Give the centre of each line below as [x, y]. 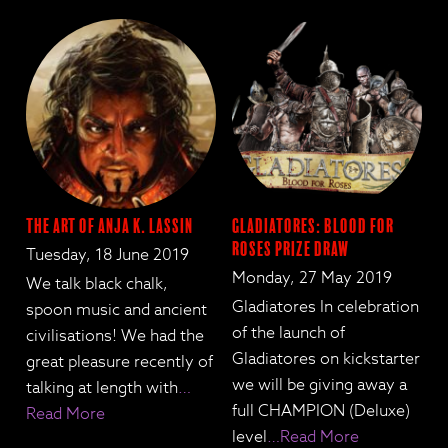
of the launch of [288, 333]
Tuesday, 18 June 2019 [108, 254]
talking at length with [102, 388]
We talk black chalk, [97, 284]
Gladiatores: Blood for [312, 226]
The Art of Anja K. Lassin [110, 226]
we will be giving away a [319, 385]
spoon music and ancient [117, 310]
